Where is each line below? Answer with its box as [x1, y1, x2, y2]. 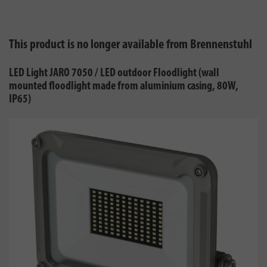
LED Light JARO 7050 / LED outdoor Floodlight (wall [9, 67, 219, 79]
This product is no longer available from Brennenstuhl [9, 38, 252, 52]
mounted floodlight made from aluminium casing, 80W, [9, 80, 238, 92]
